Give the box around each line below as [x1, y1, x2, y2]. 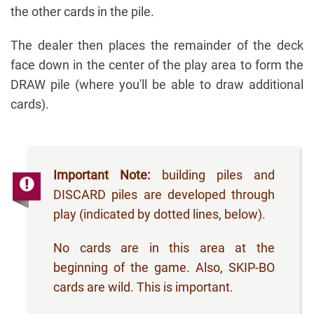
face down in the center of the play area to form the [11, 57, 303, 73]
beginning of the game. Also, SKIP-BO [53, 260, 275, 275]
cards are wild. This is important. [53, 280, 233, 295]
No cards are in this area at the [53, 240, 275, 256]
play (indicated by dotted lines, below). [53, 207, 266, 222]
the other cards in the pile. [11, 4, 154, 20]
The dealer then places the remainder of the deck [11, 38, 303, 53]
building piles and [150, 168, 275, 183]
